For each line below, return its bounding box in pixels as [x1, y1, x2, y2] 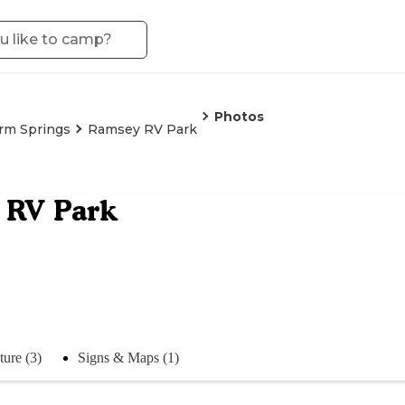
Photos [214, 108, 264, 125]
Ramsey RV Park [88, 121, 197, 137]
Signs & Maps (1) [78, 349, 179, 365]
